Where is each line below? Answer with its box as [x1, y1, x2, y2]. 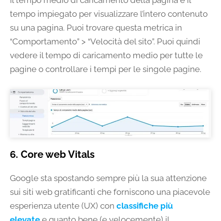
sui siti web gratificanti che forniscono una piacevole [10, 187, 210, 197]
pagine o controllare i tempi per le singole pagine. [10, 64, 201, 74]
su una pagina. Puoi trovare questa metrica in [10, 23, 182, 33]
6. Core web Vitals [10, 148, 95, 161]
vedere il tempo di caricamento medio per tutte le [10, 50, 203, 61]
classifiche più [116, 201, 173, 211]
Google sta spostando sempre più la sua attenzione [10, 173, 207, 184]
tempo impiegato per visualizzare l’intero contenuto [10, 9, 208, 19]
